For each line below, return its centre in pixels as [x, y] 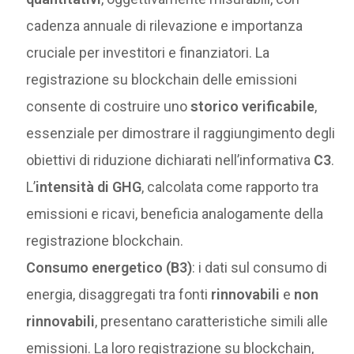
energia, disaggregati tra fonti [119, 294]
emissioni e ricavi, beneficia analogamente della [175, 213]
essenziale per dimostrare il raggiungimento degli [181, 133]
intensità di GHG [89, 186]
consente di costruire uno [109, 106]
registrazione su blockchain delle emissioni [162, 79]
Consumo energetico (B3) [109, 267]
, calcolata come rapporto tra [230, 186]
